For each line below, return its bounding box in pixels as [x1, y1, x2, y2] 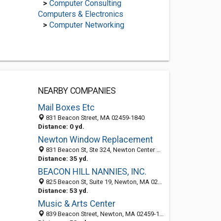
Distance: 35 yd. [37, 154, 88, 162]
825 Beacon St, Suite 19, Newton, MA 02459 [44, 178, 158, 185]
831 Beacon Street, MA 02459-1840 [44, 114, 145, 121]
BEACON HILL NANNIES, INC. [37, 167, 147, 177]
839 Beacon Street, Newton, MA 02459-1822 [44, 210, 159, 218]
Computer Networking [49, 20, 124, 30]
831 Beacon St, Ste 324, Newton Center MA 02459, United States [44, 146, 156, 153]
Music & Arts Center [37, 199, 115, 209]
